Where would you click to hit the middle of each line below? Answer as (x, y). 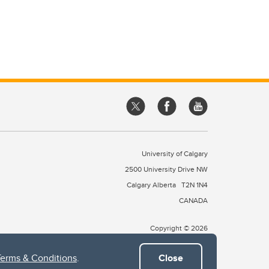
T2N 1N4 (195, 185)
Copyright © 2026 (179, 228)
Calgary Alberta (152, 185)
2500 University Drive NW (166, 169)
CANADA (193, 200)
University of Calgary (175, 153)
